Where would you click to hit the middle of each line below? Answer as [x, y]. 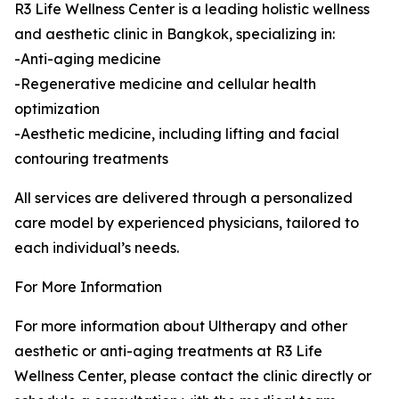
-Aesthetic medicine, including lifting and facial [177, 133]
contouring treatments [91, 158]
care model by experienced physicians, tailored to [187, 222]
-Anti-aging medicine [88, 58]
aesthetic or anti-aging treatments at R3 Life [168, 350]
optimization [57, 108]
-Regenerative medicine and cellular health [165, 83]
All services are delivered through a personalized [183, 197]
